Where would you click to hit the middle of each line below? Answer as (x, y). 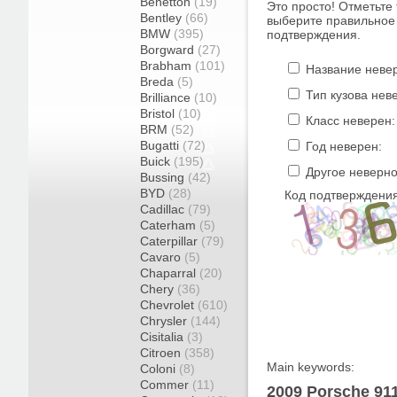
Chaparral (170, 273)
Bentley (163, 18)
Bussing (164, 177)
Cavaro (162, 257)
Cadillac (164, 209)
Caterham (170, 225)
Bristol (159, 113)
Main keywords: (311, 367)
